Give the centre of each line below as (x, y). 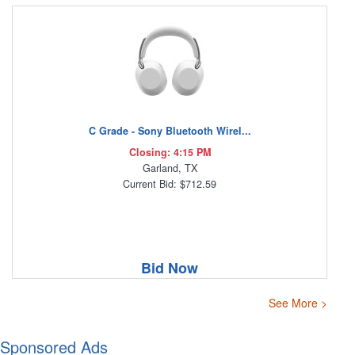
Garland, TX (170, 168)
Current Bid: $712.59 (170, 184)
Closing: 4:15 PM (170, 153)
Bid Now (170, 268)
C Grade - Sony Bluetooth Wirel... (170, 131)
